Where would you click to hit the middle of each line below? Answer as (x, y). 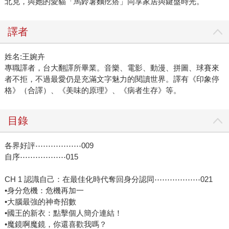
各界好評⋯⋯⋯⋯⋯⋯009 (49, 146)
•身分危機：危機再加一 (44, 191)
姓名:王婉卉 (25, 57)
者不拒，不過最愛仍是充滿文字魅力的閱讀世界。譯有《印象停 (112, 79)
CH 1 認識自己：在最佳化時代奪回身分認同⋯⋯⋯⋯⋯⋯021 (108, 179)
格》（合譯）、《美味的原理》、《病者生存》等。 (93, 90)
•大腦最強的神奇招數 (40, 202)
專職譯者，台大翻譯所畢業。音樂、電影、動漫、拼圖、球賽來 (112, 68)
